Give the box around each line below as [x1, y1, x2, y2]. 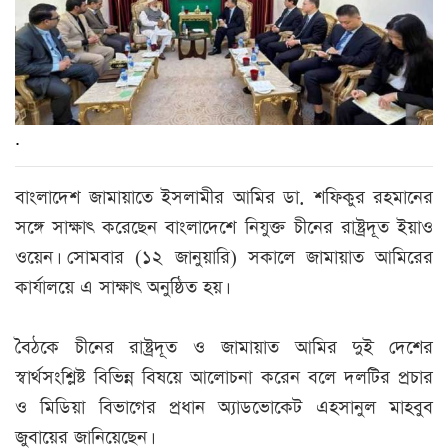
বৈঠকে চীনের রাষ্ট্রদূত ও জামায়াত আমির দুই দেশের [15, 335, 433, 361]
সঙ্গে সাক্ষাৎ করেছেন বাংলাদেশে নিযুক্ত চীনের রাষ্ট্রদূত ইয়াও [15, 215, 433, 241]
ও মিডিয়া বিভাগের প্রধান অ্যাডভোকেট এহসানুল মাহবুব [15, 395, 433, 421]
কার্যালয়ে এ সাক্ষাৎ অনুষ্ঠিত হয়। [15, 275, 225, 301]
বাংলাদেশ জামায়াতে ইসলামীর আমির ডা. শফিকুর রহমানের [15, 185, 433, 211]
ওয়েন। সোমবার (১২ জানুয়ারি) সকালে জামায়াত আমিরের [15, 245, 433, 271]
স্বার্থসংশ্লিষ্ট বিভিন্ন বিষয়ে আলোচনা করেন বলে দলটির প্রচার [15, 365, 433, 391]
